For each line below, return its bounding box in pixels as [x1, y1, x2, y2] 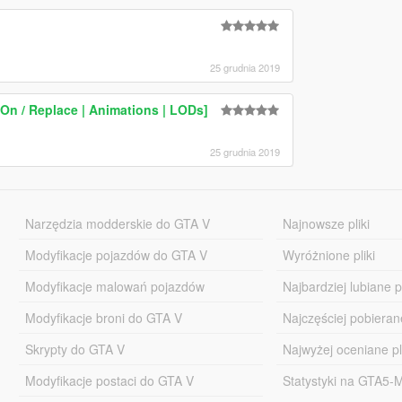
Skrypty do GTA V [24, 339, 125, 358]
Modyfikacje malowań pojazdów [24, 276, 205, 295]
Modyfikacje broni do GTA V [24, 308, 182, 327]
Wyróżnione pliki [283, 245, 376, 264]
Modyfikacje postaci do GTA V [24, 371, 194, 389]
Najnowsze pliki [283, 214, 371, 232]
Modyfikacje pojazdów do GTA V [24, 245, 207, 264]
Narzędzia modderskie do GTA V [24, 214, 210, 232]
